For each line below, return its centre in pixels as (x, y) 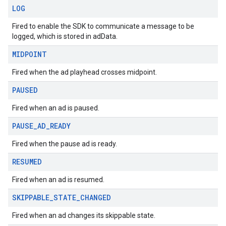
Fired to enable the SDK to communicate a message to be (103, 26)
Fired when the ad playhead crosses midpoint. (84, 72)
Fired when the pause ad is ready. (65, 144)
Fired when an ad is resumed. (58, 180)
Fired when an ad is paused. (56, 108)
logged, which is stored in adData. (65, 36)
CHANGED (96, 197)
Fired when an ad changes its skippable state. (84, 215)
